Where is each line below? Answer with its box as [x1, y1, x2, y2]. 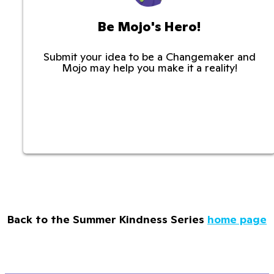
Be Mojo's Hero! [98, 18, 201, 35]
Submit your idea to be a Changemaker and [43, 49, 256, 64]
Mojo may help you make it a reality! [61, 60, 237, 75]
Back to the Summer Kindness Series [7, 212, 204, 226]
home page [207, 212, 267, 226]
